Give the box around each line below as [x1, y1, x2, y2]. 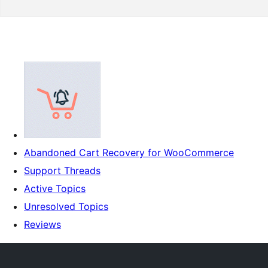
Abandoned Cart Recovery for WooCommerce [24, 147, 234, 159]
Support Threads [24, 165, 100, 176]
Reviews [24, 218, 61, 230]
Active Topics [24, 182, 86, 194]
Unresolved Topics [24, 200, 108, 212]
